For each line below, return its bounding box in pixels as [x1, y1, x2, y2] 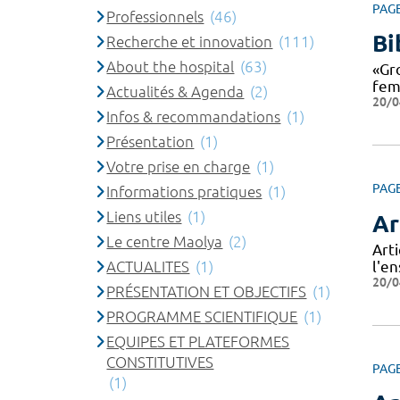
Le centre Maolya [106, 232, 223, 250]
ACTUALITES [106, 257, 190, 275]
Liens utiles [106, 207, 182, 225]
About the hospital [106, 57, 235, 75]
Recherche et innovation [106, 32, 273, 50]
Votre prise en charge [106, 157, 251, 175]
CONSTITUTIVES [106, 353, 214, 371]
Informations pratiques [106, 182, 262, 200]
